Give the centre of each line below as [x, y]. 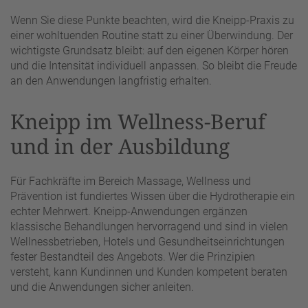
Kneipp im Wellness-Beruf [138, 121]
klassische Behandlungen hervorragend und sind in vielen [149, 227]
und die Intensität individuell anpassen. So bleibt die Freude [154, 65]
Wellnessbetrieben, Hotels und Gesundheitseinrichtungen [147, 242]
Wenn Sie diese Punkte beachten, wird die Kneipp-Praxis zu [152, 20]
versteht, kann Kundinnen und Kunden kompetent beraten [149, 272]
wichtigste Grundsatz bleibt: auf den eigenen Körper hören [150, 50]
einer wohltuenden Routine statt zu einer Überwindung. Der [152, 35]
